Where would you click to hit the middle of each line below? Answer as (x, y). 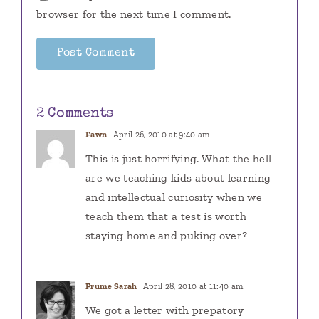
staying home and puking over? (166, 236)
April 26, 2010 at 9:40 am (160, 135)
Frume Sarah (111, 287)
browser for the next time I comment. (134, 14)
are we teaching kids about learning (178, 178)
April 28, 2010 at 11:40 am (192, 287)
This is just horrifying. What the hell (178, 159)
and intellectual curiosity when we (173, 197)
